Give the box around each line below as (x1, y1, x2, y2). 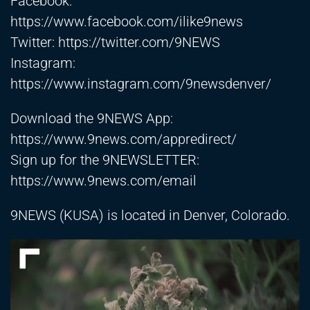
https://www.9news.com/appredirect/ (10, 131, 237, 148)
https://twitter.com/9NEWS (58, 34, 220, 51)
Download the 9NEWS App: (10, 110, 173, 127)
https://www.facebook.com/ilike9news (10, 13, 243, 30)
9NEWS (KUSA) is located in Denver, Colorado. (10, 207, 290, 224)
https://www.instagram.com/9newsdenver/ (10, 75, 271, 93)
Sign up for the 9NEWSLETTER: (10, 152, 199, 169)
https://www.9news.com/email (10, 172, 197, 190)
